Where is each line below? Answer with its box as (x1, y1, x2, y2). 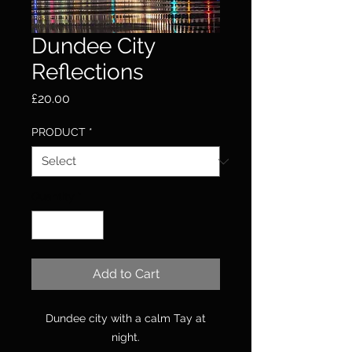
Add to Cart (92, 266, 159, 281)
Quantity (31, 190, 75, 203)
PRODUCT (31, 126, 86, 138)
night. (112, 331, 140, 343)
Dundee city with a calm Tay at (46, 312, 206, 324)
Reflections (31, 59, 144, 85)
